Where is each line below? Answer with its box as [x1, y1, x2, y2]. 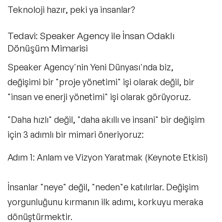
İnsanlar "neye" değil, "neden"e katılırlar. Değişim [7, 181, 199, 193]
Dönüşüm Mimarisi [7, 42, 88, 55]
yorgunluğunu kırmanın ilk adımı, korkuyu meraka [7, 196, 203, 208]
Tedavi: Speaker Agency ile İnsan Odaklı [7, 30, 175, 42]
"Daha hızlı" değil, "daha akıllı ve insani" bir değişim [7, 114, 205, 125]
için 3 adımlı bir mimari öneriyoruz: [7, 129, 144, 140]
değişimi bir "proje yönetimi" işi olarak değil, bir [7, 76, 194, 88]
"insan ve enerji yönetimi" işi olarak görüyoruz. [7, 91, 193, 103]
